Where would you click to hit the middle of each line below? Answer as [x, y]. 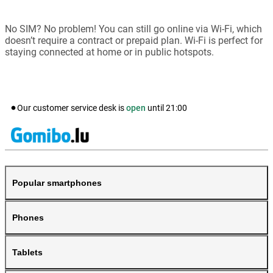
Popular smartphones [57, 183]
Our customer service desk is [72, 108]
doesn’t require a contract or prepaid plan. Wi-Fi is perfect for [134, 40]
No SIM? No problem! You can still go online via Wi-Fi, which [133, 29]
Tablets [27, 252]
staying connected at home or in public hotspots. [109, 52]
